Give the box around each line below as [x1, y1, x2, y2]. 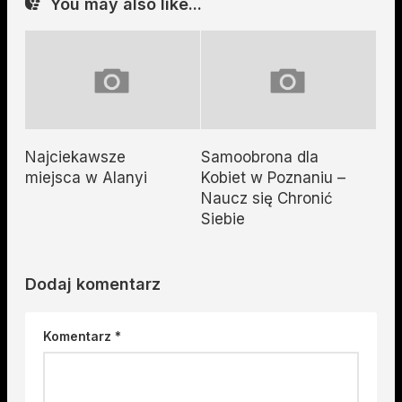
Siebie [201, 209, 245, 228]
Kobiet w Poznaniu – [201, 168, 345, 187]
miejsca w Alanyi [25, 168, 147, 187]
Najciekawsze [25, 147, 126, 166]
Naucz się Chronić [201, 188, 333, 207]
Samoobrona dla [201, 147, 319, 166]
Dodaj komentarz [25, 274, 161, 293]
